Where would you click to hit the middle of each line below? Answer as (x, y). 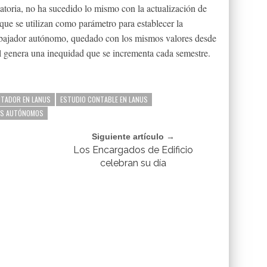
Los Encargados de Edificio (133, 150)
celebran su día (133, 163)
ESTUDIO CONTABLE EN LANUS (104, 99)
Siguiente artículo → (133, 136)
